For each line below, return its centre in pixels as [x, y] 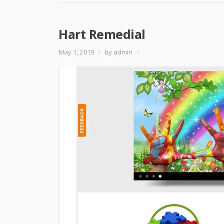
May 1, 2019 [77, 52]
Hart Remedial [102, 34]
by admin [118, 52]
